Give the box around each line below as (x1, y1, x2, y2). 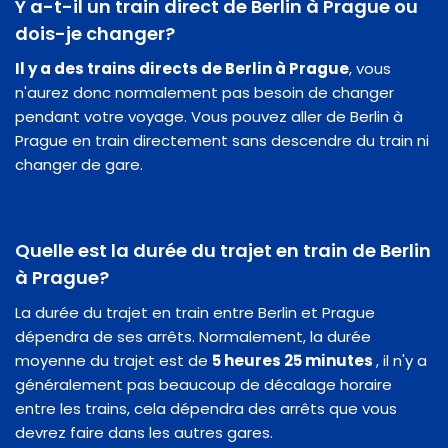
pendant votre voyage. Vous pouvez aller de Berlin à (15, 105, 403, 127)
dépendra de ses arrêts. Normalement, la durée (15, 325, 371, 347)
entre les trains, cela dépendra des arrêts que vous (15, 397, 397, 419)
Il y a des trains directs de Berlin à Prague (15, 57, 349, 79)
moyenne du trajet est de (15, 349, 212, 371)
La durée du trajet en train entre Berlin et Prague (15, 301, 375, 323)
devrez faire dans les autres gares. (15, 421, 273, 443)
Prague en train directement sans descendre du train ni (15, 129, 429, 151)
